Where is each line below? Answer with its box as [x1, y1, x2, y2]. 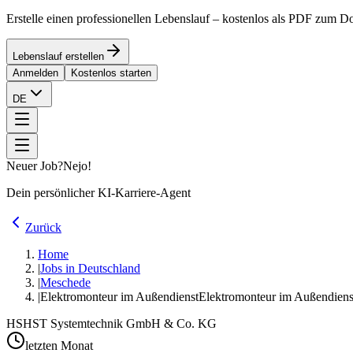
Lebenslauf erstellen [13, 50, 104, 62]
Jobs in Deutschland [40, 262, 140, 275]
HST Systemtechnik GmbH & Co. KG [23, 317, 217, 330]
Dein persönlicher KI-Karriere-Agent [6, 186, 191, 199]
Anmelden [13, 67, 58, 79]
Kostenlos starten [71, 67, 151, 79]
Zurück [25, 221, 61, 234]
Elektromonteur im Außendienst [40, 290, 199, 303]
